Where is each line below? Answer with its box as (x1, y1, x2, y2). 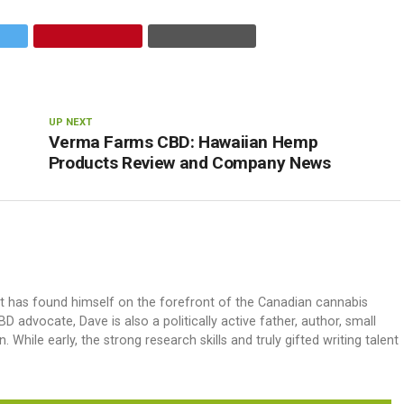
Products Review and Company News (48, 152, 331, 173)
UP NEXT (48, 116, 92, 128)
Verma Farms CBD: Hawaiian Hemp (48, 132, 318, 152)
